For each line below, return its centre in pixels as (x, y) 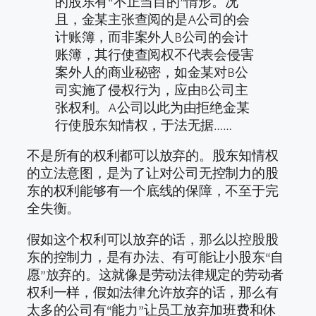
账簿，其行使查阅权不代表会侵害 (154, 54)
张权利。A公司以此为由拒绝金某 (152, 107)
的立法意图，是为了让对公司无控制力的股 (153, 173)
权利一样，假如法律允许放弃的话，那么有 (153, 292)
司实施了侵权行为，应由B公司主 (152, 89)
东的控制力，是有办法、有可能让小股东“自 (156, 256)
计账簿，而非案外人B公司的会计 (152, 36)
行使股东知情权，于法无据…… (144, 124)
